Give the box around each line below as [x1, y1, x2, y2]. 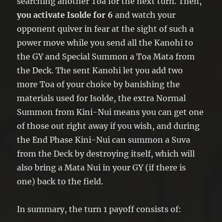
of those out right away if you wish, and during [17, 120, 200, 131]
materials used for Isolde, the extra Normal [17, 93, 186, 103]
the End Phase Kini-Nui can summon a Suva [17, 134, 191, 145]
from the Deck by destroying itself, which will [17, 148, 195, 159]
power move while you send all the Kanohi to [17, 37, 194, 48]
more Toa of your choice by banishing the [17, 79, 180, 89]
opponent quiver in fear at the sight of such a [17, 23, 194, 34]
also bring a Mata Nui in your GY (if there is [17, 162, 186, 172]
